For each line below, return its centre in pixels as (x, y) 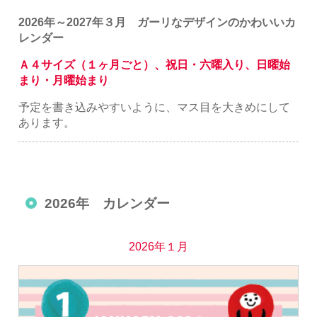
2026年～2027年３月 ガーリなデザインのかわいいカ (157, 22)
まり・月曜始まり (64, 80)
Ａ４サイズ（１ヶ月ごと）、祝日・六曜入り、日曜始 (155, 64)
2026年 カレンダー (108, 203)
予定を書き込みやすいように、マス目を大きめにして (155, 107)
